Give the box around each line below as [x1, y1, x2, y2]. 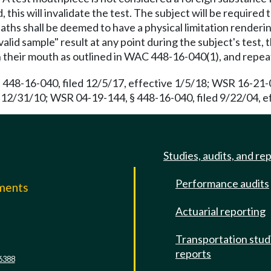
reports [175, 247, 211, 260]
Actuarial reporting [175, 204, 266, 218]
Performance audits [175, 177, 269, 190]
